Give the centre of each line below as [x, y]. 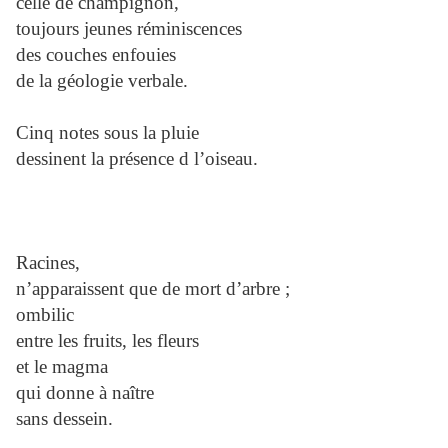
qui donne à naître [85, 393]
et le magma [62, 367]
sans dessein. [64, 419]
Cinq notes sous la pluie [107, 133]
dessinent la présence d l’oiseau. [137, 159]
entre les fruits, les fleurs [107, 341]
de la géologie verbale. [102, 81]
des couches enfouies [96, 55]
